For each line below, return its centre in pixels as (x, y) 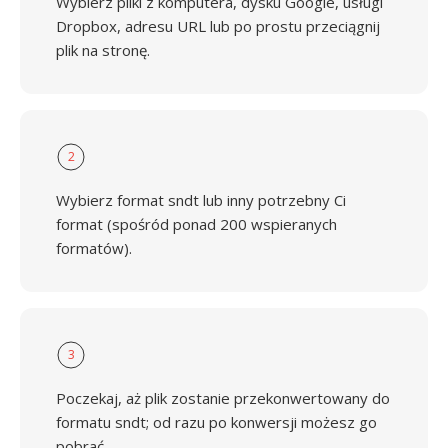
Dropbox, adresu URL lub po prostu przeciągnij (218, 26)
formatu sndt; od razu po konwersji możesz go (216, 422)
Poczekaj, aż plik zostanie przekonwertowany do (223, 398)
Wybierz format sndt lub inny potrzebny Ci (201, 200)
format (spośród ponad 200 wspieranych (196, 224)
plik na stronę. (103, 50)
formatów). (94, 248)
